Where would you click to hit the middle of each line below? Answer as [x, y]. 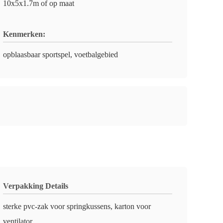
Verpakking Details [36, 186]
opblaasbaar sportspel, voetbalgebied [60, 55]
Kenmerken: [24, 34]
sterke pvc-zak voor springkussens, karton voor [77, 206]
